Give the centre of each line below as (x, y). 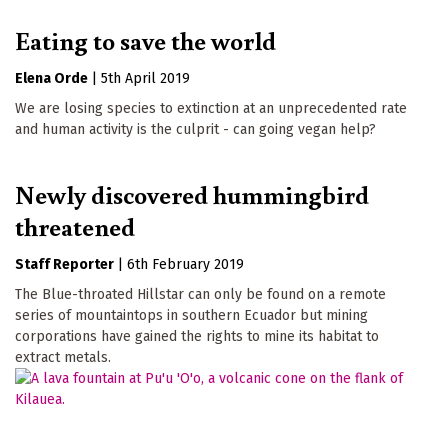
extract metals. (63, 357)
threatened (75, 225)
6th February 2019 (185, 264)
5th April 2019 (145, 78)
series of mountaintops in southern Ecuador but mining (191, 315)
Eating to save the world (145, 39)
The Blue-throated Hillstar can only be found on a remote (200, 294)
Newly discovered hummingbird (192, 193)
